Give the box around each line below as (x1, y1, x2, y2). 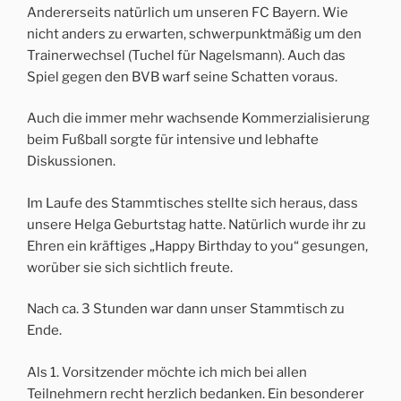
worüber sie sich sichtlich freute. (27, 259, 233, 276)
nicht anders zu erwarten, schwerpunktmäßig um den (27, 25, 362, 42)
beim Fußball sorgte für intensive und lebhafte (27, 132, 319, 149)
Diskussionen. (27, 153, 115, 170)
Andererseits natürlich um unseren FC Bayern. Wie (27, 4, 348, 21)
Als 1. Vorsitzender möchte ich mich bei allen (27, 363, 307, 380)
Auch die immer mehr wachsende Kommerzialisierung (27, 110, 370, 127)
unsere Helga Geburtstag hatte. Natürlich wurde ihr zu (27, 216, 366, 233)
